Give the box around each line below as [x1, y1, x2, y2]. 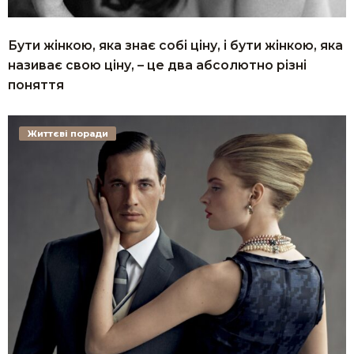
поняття [8, 77, 64, 92]
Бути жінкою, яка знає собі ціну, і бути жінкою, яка [8, 37, 343, 53]
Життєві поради [27, 128, 108, 139]
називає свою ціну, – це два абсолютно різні [8, 57, 307, 73]
